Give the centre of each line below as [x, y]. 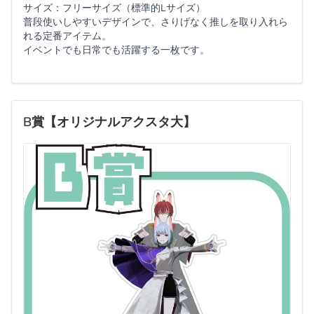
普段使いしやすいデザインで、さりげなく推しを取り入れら [156, 22]
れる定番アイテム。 [67, 36]
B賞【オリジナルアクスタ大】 [109, 122]
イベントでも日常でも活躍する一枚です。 [116, 50]
